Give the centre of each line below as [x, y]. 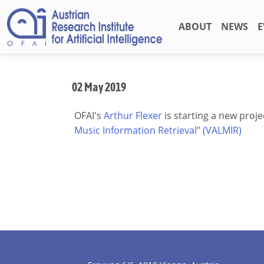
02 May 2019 [99, 87]
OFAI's [89, 115]
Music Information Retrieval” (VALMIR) [158, 130]
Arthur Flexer [133, 115]
